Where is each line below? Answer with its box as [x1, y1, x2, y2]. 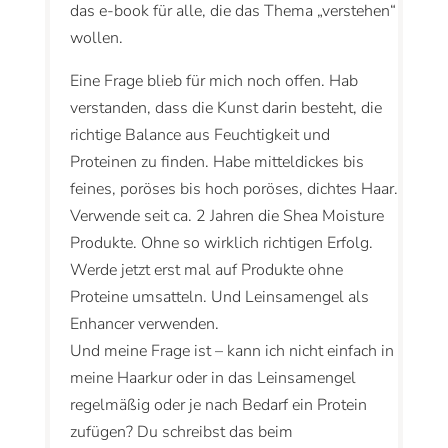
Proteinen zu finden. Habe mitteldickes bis [69, 151, 364, 174]
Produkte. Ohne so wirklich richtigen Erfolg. [69, 232, 373, 255]
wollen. [69, 27, 123, 50]
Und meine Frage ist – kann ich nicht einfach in [69, 340, 394, 363]
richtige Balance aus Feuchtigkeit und [69, 124, 330, 147]
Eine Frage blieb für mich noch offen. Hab [69, 70, 358, 93]
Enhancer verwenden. [69, 313, 219, 336]
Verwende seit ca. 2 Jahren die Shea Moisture [69, 205, 384, 228]
